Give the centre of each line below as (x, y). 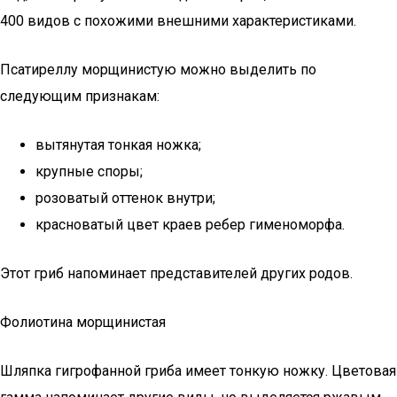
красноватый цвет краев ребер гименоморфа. (190, 225)
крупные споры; (89, 171)
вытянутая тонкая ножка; (118, 145)
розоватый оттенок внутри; (125, 198)
